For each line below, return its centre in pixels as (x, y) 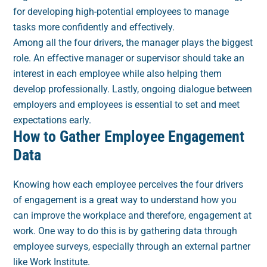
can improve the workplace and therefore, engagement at (133, 216)
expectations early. (52, 120)
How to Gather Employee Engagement (129, 137)
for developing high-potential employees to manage (121, 12)
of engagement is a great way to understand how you (125, 200)
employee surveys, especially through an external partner (132, 247)
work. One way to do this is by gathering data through (125, 231)
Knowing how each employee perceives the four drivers (128, 185)
